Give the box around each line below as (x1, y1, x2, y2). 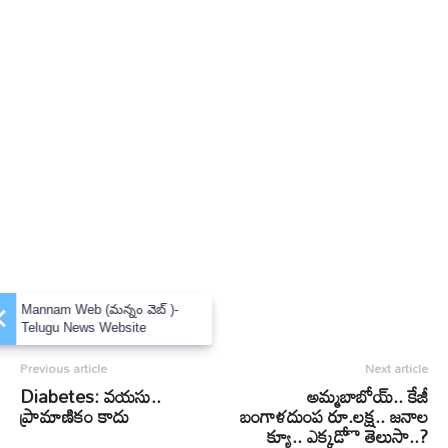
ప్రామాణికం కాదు (20, 398, 129, 434)
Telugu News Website (44, 319, 169, 335)
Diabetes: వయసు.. (20, 378, 161, 414)
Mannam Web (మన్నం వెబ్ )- (44, 301, 201, 317)
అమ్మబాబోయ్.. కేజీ (307, 378, 428, 414)
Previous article (20, 356, 107, 380)
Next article (365, 356, 428, 380)
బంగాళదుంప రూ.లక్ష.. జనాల (240, 398, 428, 434)
